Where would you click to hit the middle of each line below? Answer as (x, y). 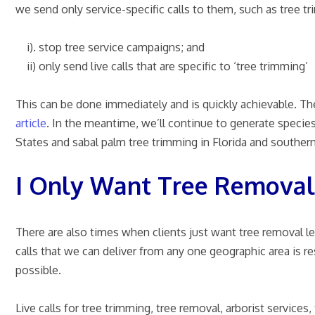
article (31, 123)
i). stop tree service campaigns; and (110, 47)
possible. (38, 270)
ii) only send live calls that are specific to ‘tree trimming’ (162, 66)
